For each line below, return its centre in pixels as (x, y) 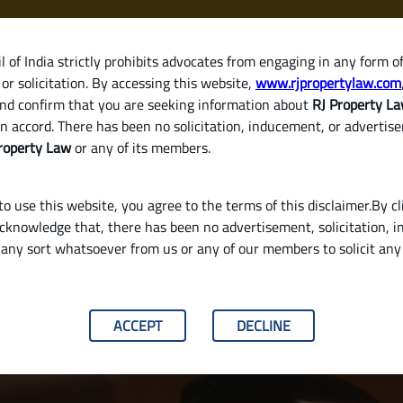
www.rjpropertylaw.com (328, 83)
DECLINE (263, 326)
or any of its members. (141, 148)
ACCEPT (137, 326)
